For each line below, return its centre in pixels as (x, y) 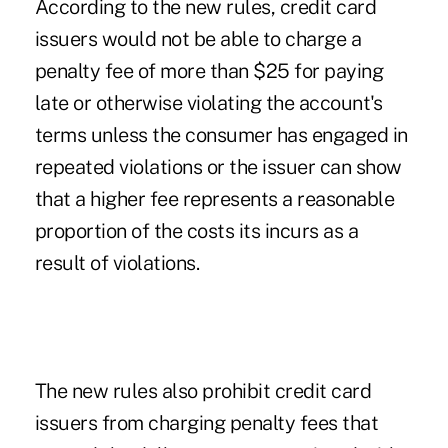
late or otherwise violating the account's (208, 102)
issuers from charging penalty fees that (206, 422)
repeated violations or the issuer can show (218, 166)
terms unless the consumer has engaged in (221, 134)
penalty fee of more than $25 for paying (209, 70)
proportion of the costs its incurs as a (196, 230)
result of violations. (117, 262)
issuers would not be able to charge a (198, 38)
